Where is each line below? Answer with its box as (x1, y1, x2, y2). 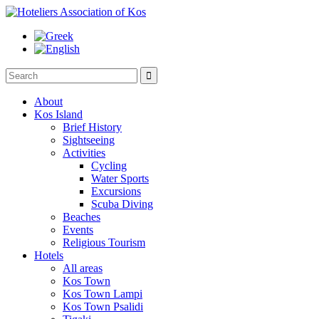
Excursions (91, 185, 141, 197)
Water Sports (91, 172, 149, 184)
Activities (63, 147, 105, 159)
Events (63, 224, 93, 236)
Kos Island (34, 108, 83, 120)
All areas (63, 262, 103, 274)
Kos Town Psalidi (63, 300, 143, 313)
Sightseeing (63, 134, 115, 146)
